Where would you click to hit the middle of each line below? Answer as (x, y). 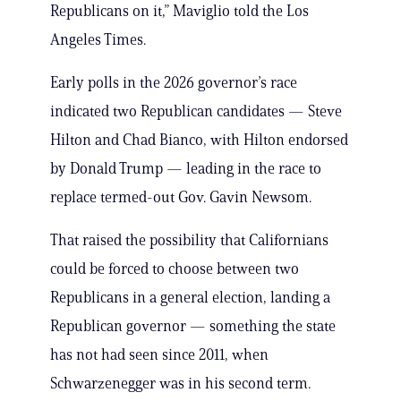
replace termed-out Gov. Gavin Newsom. (181, 197)
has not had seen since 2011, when (159, 355)
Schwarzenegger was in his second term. (180, 384)
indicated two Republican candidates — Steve (196, 111)
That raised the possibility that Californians (189, 240)
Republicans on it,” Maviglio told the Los (179, 11)
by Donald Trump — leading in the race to (186, 169)
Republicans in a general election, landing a (190, 298)
